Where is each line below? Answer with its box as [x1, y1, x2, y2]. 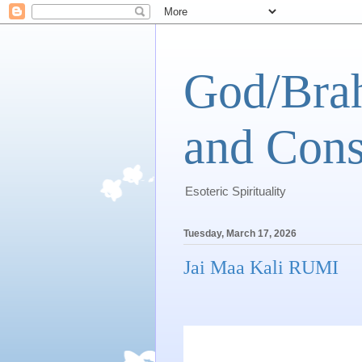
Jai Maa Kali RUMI [183, 257, 339, 279]
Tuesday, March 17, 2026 [183, 228, 297, 240]
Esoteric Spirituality [185, 184, 286, 198]
